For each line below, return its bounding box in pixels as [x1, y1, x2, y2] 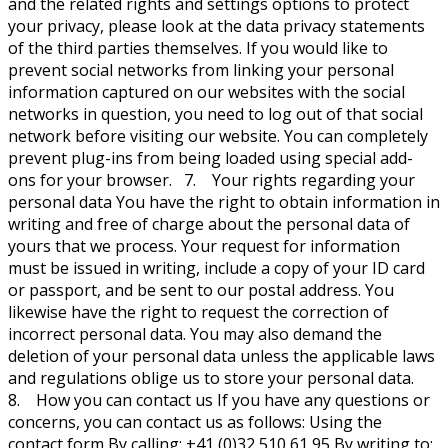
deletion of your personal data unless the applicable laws [8, 345, 435, 368]
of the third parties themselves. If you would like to [8, 37, 388, 60]
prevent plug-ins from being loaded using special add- [8, 147, 413, 170]
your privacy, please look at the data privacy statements [8, 15, 425, 38]
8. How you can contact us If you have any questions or [8, 389, 430, 412]
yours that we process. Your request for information [8, 235, 400, 258]
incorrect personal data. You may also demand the [8, 323, 382, 346]
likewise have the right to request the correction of [8, 301, 389, 324]
